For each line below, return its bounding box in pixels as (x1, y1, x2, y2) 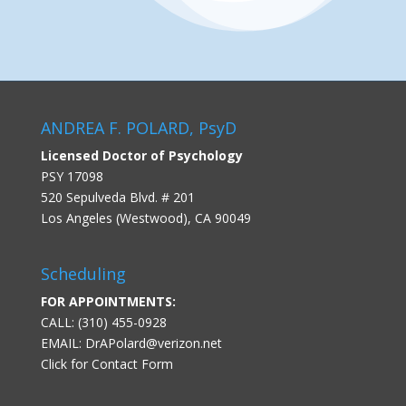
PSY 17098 (40, 167, 103, 185)
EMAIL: (40, 333, 85, 352)
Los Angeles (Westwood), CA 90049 (40, 208, 251, 227)
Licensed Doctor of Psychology (40, 146, 243, 164)
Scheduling (40, 262, 126, 285)
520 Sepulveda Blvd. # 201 (40, 188, 195, 206)
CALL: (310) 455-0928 (40, 313, 167, 331)
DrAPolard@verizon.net (84, 333, 222, 352)
